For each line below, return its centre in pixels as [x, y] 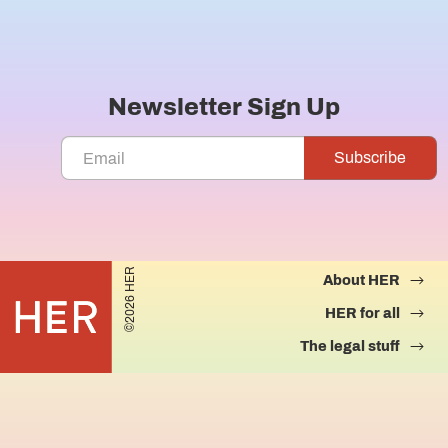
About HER [361, 280]
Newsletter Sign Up [224, 107]
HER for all [362, 313]
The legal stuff [350, 346]
